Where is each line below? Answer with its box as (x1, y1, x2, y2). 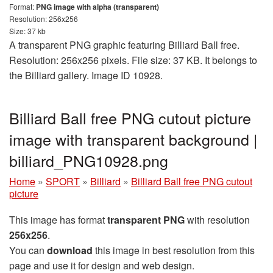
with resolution (185, 213, 250, 227)
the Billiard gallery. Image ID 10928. (9, 68, 163, 82)
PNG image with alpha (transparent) (36, 1, 159, 12)
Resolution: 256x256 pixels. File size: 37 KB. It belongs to (9, 53, 257, 67)
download (47, 243, 93, 257)
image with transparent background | (9, 128, 258, 150)
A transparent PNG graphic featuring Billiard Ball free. (9, 38, 239, 52)
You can (9, 243, 47, 257)
